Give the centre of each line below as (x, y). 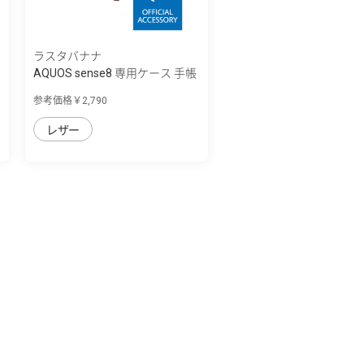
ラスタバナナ (67, 56)
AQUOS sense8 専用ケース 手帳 (115, 73)
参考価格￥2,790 (70, 100)
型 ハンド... (61, 90)
